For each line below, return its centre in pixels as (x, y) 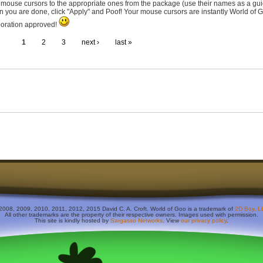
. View (172, 221)
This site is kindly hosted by (73, 221)
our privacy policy (204, 221)
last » (124, 42)
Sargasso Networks (136, 221)
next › (90, 42)
